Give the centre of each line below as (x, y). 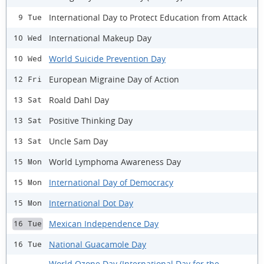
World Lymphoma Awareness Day (115, 161)
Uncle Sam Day (78, 141)
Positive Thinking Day (91, 120)
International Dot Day (91, 203)
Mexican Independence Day (104, 223)
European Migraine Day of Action (114, 79)
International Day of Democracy (111, 182)
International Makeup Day (100, 38)
